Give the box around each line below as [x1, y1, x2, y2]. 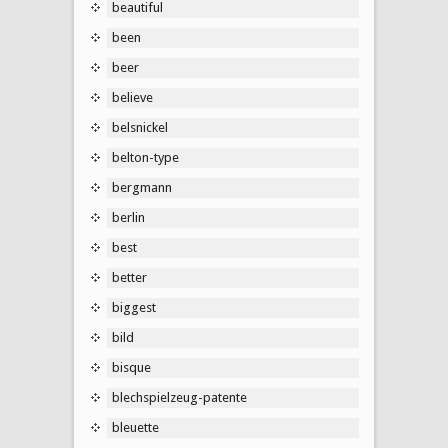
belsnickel [112, 119, 168, 135]
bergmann [112, 179, 172, 195]
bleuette [112, 419, 159, 435]
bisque [112, 359, 151, 375]
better [112, 269, 147, 285]
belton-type [112, 149, 179, 165]
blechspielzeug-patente [112, 389, 247, 405]
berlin [112, 209, 145, 225]
